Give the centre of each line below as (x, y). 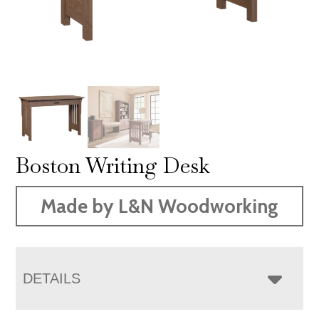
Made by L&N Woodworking (159, 206)
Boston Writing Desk (113, 165)
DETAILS (52, 278)
